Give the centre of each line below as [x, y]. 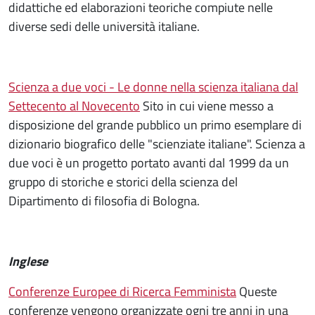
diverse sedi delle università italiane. [104, 26]
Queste [257, 291]
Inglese [28, 261]
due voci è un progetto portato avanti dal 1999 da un [149, 162]
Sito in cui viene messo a [207, 105]
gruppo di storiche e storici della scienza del [123, 181]
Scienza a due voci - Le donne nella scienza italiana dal [153, 86]
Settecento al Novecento [74, 105]
